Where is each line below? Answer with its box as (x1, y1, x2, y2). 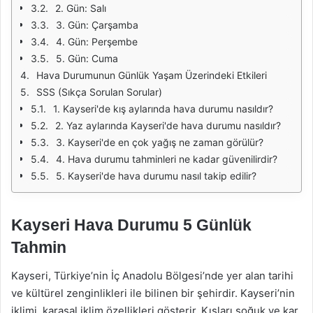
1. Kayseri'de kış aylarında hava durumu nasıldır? (53, 103, 273, 115)
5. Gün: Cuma (56, 52, 118, 64)
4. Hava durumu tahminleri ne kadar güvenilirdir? (56, 153, 277, 165)
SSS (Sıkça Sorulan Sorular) (36, 86, 162, 98)
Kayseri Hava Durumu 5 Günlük (11, 216, 252, 234)
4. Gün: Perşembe (56, 36, 138, 48)
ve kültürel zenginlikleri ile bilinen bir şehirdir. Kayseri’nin (11, 286, 295, 300)
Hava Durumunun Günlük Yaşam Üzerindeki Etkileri (36, 69, 267, 81)
